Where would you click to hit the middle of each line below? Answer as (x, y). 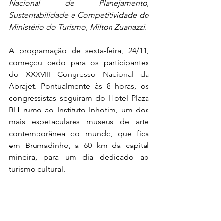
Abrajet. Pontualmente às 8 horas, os (79, 86)
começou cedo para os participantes (79, 62)
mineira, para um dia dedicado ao (79, 157)
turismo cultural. (37, 169)
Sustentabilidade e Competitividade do (79, 15)
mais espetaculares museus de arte (79, 121)
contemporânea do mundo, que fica (79, 133)
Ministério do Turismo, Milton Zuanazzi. (78, 27)
